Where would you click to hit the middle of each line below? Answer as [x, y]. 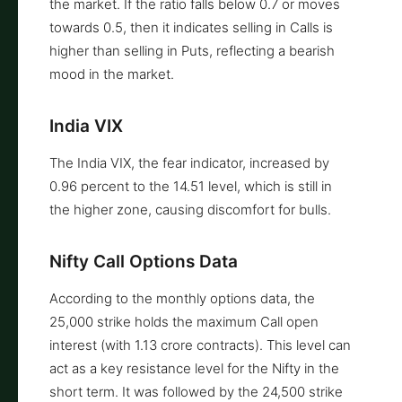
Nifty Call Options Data [144, 261]
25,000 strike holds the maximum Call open [184, 321]
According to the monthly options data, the [182, 298]
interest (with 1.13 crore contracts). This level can [200, 345]
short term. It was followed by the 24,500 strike [196, 391]
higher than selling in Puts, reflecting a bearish [192, 50]
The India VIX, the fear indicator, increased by [189, 162]
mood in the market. [112, 74]
